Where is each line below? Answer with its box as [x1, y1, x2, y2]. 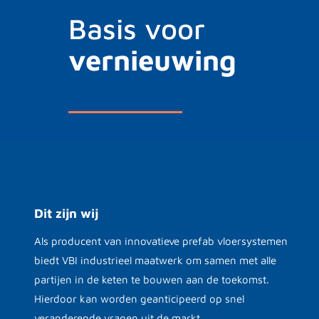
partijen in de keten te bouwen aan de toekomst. [34, 273, 269, 286]
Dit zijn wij [34, 205, 98, 221]
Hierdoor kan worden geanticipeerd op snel [34, 292, 244, 305]
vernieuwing [68, 42, 236, 76]
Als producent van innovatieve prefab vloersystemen [34, 234, 288, 247]
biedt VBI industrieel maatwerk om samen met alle [34, 253, 276, 266]
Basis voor [68, 11, 205, 45]
